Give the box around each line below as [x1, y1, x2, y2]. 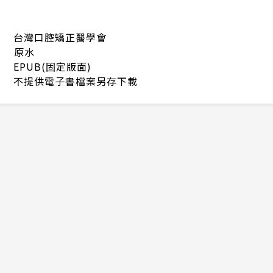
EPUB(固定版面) [13, 58, 91, 74]
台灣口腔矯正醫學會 [13, 29, 107, 44]
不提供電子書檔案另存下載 [13, 73, 138, 88]
